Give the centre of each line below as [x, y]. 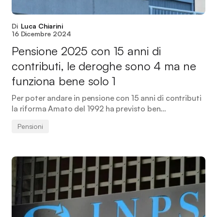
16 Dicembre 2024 [41, 34]
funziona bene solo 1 [64, 81]
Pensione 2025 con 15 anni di [86, 51]
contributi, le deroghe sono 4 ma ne [104, 66]
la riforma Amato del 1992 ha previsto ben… [89, 108]
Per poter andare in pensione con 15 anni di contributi [107, 98]
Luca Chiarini [42, 26]
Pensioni [30, 126]
